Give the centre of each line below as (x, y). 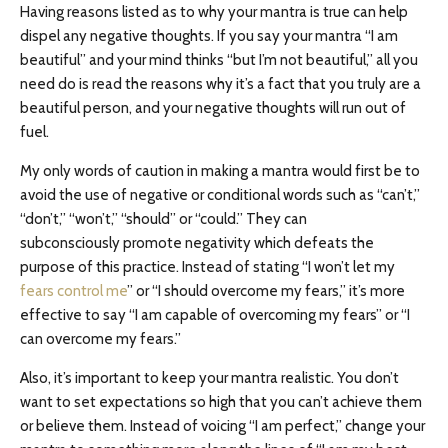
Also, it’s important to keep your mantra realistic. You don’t (209, 378)
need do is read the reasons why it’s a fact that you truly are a (220, 84)
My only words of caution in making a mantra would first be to (220, 171)
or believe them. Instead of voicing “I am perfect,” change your (222, 426)
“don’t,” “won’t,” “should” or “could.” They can (163, 219)
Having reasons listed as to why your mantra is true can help (214, 12)
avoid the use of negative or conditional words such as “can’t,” (220, 195)
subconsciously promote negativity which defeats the (197, 243)
